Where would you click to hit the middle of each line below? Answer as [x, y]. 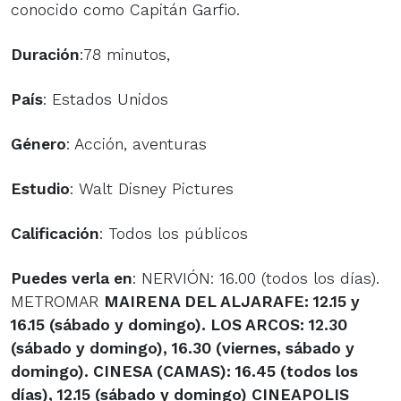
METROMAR [57, 301]
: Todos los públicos [174, 233]
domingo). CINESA [84, 371]
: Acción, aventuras [137, 144]
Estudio [40, 188]
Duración [45, 54]
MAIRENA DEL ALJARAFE [204, 301]
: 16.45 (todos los [292, 371]
